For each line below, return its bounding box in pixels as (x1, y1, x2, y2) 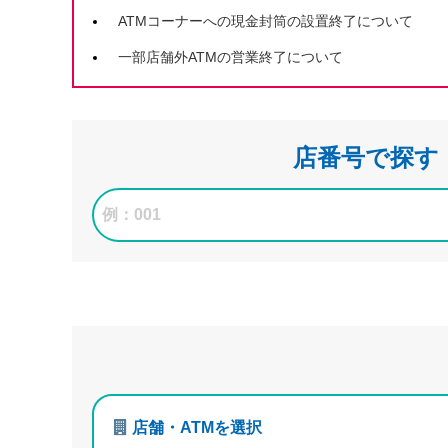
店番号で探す (293, 144, 439, 171)
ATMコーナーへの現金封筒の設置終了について (118, 13, 413, 29)
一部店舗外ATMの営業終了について (118, 49, 343, 65)
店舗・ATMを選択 (128, 419, 262, 436)
